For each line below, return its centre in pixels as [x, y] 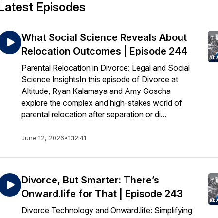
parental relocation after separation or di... [94, 114]
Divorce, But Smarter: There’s [90, 180]
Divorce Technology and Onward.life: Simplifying [107, 210]
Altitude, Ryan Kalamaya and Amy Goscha [96, 91]
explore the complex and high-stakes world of [102, 103]
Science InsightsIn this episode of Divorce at [100, 79]
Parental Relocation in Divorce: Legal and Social [106, 68]
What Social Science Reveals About [104, 37]
